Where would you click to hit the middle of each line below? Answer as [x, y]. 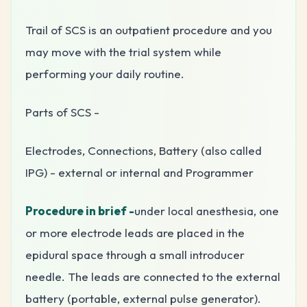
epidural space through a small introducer [135, 254]
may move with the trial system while [123, 51]
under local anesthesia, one [207, 210]
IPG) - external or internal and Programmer [139, 172]
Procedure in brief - [80, 210]
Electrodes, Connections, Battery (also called [144, 150]
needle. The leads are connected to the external [153, 276]
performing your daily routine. [105, 73]
